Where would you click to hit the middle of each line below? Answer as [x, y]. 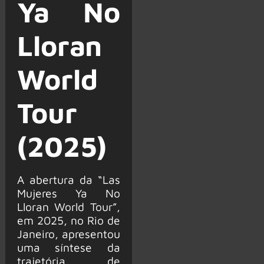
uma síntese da [68, 247]
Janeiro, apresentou [68, 233]
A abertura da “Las [68, 179]
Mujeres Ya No [68, 193]
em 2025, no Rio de [68, 220]
